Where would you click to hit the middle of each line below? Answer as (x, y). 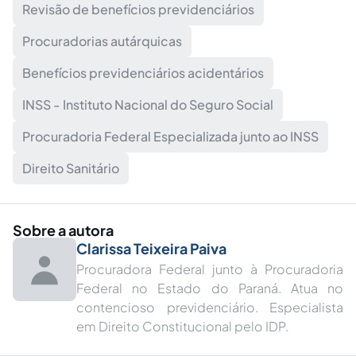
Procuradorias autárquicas (102, 41)
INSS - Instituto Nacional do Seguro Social (148, 104)
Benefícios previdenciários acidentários (143, 73)
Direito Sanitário (71, 168)
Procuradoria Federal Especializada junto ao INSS (170, 136)
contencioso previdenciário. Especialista (210, 307)
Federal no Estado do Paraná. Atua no (210, 288)
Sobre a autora (63, 230)
